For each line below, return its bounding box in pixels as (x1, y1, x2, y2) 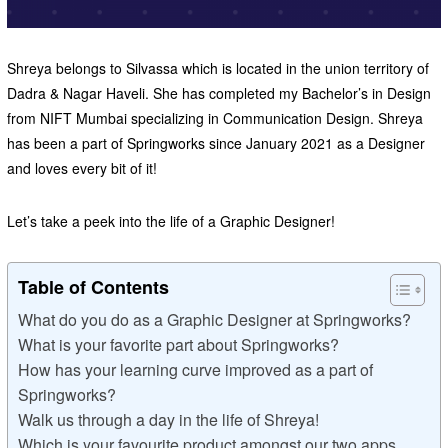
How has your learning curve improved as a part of (17, 358, 373, 382)
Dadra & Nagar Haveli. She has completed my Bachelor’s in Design (6, 83, 431, 104)
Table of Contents (17, 274, 169, 301)
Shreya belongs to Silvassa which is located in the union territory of (6, 58, 429, 79)
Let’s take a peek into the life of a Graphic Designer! (6, 211, 335, 232)
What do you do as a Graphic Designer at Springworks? (17, 308, 411, 332)
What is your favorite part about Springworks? (17, 333, 339, 357)
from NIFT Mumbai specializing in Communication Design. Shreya (6, 108, 423, 129)
